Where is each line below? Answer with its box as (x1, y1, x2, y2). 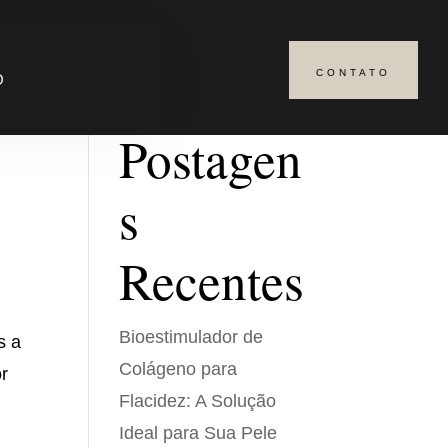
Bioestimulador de (119, 327, 264, 347)
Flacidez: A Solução (119, 391, 277, 411)
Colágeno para (119, 359, 238, 379)
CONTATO (316, 67, 392, 78)
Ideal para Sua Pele (119, 423, 278, 443)
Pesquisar (239, 70, 303, 86)
